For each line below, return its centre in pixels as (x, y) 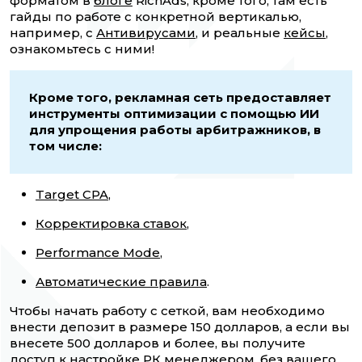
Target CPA (72, 195)
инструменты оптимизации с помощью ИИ (174, 114)
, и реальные (240, 33)
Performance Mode (98, 253)
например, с (53, 33)
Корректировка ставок (111, 224)
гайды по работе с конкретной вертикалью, (156, 17)
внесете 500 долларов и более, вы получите (158, 343)
